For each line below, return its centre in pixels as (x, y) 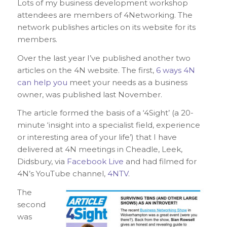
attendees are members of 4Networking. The (105, 15)
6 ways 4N (175, 70)
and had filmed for (160, 162)
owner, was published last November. (89, 94)
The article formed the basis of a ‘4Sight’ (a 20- (105, 113)
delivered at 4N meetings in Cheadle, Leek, (100, 149)
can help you (42, 82)
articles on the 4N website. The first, (86, 70)
